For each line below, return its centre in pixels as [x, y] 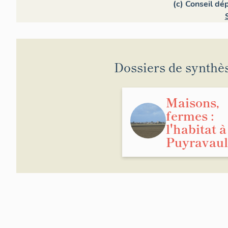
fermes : [190, 115]
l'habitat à [196, 128]
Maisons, [193, 102]
